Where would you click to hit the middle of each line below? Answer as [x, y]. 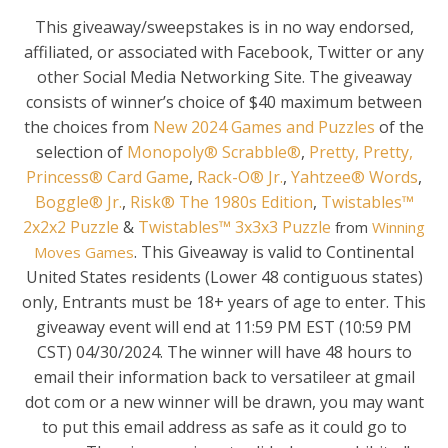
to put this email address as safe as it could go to [224, 426]
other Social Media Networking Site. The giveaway [224, 76]
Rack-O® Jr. [240, 176]
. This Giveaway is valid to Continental [274, 251]
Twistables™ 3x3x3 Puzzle [234, 226]
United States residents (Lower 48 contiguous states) [224, 276]
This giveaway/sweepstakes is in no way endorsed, [224, 26]
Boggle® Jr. [78, 201]
